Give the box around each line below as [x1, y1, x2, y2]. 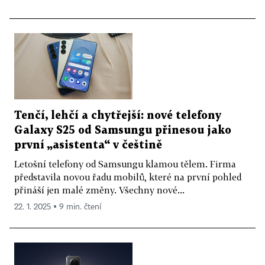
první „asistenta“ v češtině [14, 140, 162, 151]
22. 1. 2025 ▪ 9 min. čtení [14, 203, 101, 212]
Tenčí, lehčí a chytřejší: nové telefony [14, 111, 221, 121]
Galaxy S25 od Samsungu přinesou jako [14, 125, 231, 136]
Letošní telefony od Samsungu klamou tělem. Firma [14, 159, 236, 170]
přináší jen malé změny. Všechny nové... [14, 185, 185, 196]
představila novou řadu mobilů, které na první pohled [14, 172, 241, 183]
